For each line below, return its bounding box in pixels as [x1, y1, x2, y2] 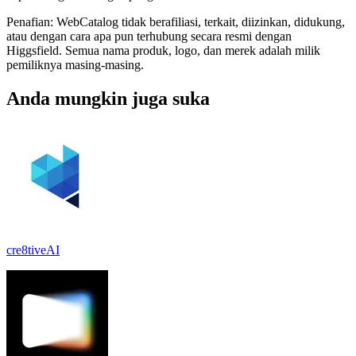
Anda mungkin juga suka [6, 87, 210, 109]
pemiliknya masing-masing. [6, 57, 144, 72]
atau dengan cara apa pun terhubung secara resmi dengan [6, 29, 292, 43]
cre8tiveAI [6, 242, 60, 257]
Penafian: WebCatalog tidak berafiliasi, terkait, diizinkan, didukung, [6, 14, 345, 29]
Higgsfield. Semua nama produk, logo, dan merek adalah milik [6, 43, 320, 57]
